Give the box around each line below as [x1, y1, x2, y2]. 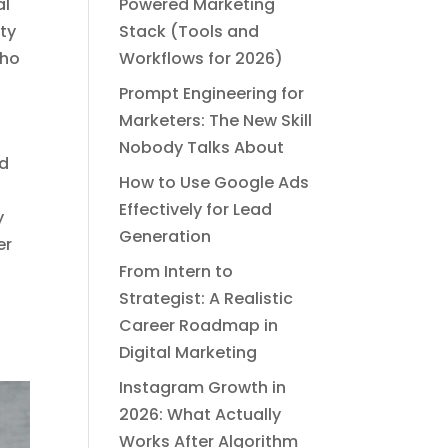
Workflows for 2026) [119, 47, 284, 71]
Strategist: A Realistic [119, 287, 294, 311]
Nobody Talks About [119, 136, 285, 160]
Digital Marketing [119, 341, 258, 365]
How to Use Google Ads [119, 171, 310, 195]
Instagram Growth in [119, 376, 287, 400]
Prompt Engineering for [119, 82, 305, 106]
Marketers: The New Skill [119, 109, 313, 133]
